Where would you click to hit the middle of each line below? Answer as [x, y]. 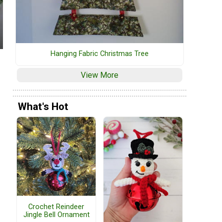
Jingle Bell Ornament [56, 215]
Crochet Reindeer [56, 207]
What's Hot [43, 106]
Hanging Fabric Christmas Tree [100, 54]
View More [100, 75]
